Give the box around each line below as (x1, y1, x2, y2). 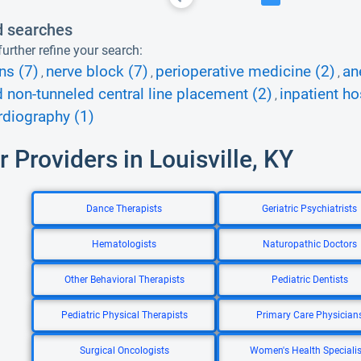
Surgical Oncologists (79, 345, 169, 356)
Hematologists (92, 239, 156, 250)
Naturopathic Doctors (262, 239, 357, 250)
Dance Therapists (86, 203, 162, 214)
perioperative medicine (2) (156, 63, 335, 81)
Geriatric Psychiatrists (262, 203, 357, 214)
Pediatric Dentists (271, 274, 348, 285)
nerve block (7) (46, 63, 148, 81)
